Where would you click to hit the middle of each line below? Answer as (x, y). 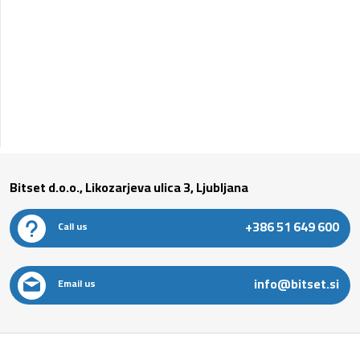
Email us (77, 283)
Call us (73, 226)
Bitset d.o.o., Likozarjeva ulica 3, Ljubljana (129, 187)
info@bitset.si (297, 284)
